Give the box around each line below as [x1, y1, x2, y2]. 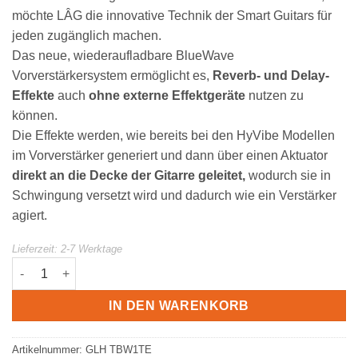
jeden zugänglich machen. [12, 28, 161, 42]
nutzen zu [245, 88, 304, 102]
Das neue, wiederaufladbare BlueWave [12, 48, 234, 62]
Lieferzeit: [12, 243, 61, 256]
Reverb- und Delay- [213, 68, 329, 82]
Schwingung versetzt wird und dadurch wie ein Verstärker [12, 188, 336, 202]
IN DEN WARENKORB [109, 298, 249, 312]
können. [12, 108, 58, 122]
